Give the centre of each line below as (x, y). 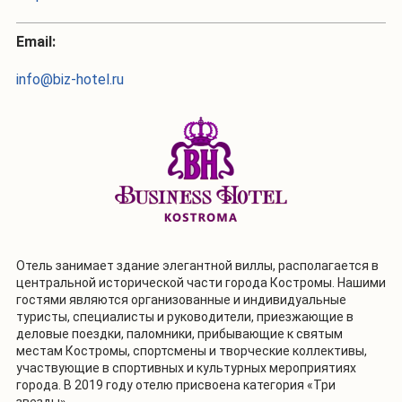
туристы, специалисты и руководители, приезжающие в (185, 316)
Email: (36, 41)
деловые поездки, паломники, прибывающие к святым (179, 333)
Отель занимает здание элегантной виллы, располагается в (197, 265)
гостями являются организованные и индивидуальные (181, 299)
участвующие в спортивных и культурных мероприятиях (186, 367)
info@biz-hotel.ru (70, 79)
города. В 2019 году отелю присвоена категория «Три (176, 385)
